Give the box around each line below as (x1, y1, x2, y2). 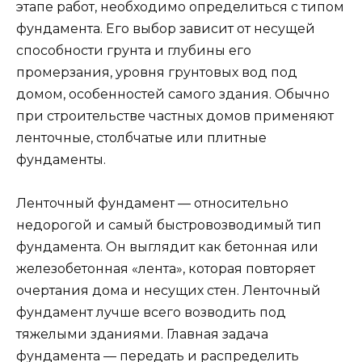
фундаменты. (16, 151, 106, 167)
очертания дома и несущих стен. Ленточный (16, 282, 321, 298)
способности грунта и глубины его (16, 42, 251, 58)
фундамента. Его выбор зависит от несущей (16, 20, 315, 36)
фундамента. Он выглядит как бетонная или (16, 238, 318, 255)
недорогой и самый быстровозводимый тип (16, 217, 322, 233)
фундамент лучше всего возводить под (16, 304, 286, 320)
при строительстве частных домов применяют (16, 107, 334, 124)
